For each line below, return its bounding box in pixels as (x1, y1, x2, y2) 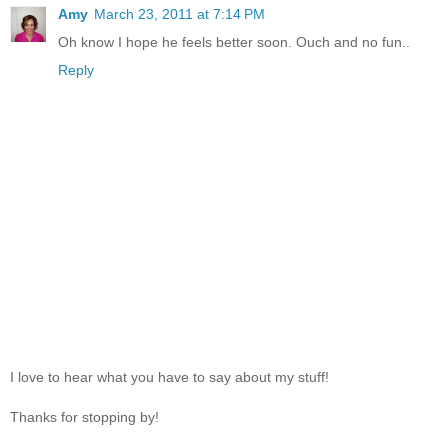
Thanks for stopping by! (10, 409, 159, 426)
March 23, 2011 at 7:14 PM (94, 5, 265, 22)
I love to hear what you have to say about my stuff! (10, 369, 329, 386)
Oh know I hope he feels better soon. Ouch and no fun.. (58, 33, 410, 50)
